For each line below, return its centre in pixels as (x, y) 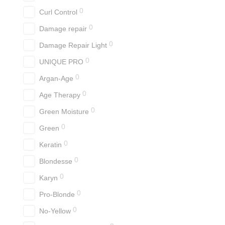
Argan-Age (56, 78)
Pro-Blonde (57, 194)
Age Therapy (60, 95)
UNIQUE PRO (61, 62)
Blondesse (56, 161)
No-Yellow (55, 211)
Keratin (50, 145)
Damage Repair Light (73, 45)
